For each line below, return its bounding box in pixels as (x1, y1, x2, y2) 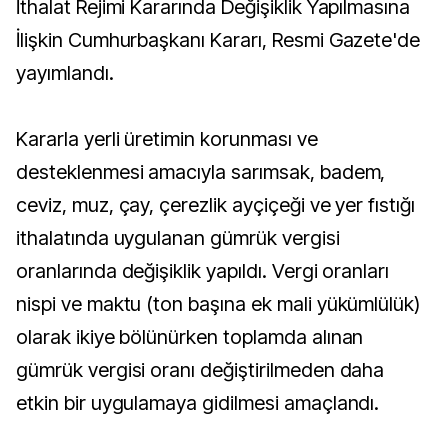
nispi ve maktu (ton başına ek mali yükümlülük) (16, 292, 421, 316)
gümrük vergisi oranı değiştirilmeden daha (16, 358, 385, 382)
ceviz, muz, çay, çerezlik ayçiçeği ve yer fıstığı (16, 193, 416, 217)
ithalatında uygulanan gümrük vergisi (16, 226, 340, 250)
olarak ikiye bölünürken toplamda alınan (16, 325, 364, 349)
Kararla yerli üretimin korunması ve (16, 127, 318, 151)
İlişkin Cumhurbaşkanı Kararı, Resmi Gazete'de (16, 28, 421, 52)
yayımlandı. (16, 61, 114, 85)
